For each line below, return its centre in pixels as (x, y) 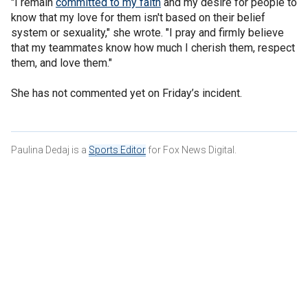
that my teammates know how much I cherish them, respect (153, 47)
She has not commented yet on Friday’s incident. (126, 93)
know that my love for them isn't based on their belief (138, 17)
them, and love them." (62, 63)
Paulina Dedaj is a (50, 150)
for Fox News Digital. (191, 150)
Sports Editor (117, 150)
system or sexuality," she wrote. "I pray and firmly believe (147, 32)
